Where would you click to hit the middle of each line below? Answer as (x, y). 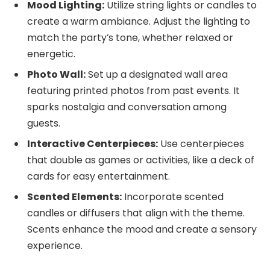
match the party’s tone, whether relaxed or (130, 37)
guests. (44, 123)
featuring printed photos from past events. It (133, 90)
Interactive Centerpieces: (93, 143)
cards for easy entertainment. (99, 176)
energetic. (51, 54)
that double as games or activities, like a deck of (141, 160)
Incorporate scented (173, 196)
